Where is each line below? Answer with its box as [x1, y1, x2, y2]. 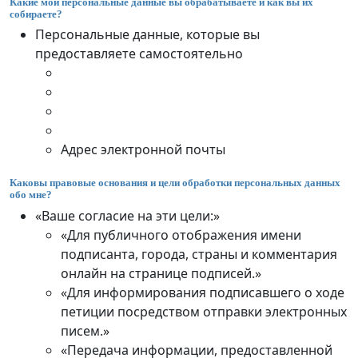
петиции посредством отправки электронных [61, 302, 347, 320]
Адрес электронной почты [61, 141, 225, 159]
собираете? [10, 7, 62, 20]
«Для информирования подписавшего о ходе [61, 283, 344, 301]
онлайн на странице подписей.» [61, 264, 261, 282]
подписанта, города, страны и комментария [61, 245, 337, 263]
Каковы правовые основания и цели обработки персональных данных [10, 177, 340, 189]
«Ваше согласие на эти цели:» [35, 206, 220, 225]
